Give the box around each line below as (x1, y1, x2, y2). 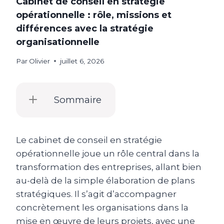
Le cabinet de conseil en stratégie (16, 134, 162, 145)
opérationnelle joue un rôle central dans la (16, 148, 199, 158)
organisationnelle (16, 36, 99, 47)
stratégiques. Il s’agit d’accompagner (16, 188, 176, 199)
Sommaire (54, 94, 101, 106)
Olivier (29, 56, 50, 65)
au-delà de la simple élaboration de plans (16, 175, 195, 185)
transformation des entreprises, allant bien (16, 161, 201, 172)
